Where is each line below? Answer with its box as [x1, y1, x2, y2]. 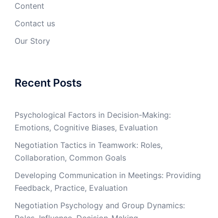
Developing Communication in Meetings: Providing [15, 170, 201, 181]
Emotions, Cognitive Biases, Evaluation [15, 123, 158, 133]
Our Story [15, 36, 50, 46]
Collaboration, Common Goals [15, 153, 126, 163]
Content [15, 1, 44, 11]
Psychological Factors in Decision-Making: [15, 110, 171, 120]
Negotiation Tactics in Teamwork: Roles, [15, 140, 163, 150]
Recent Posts [15, 76, 82, 90]
